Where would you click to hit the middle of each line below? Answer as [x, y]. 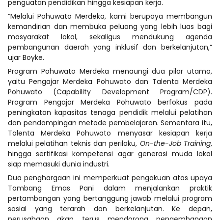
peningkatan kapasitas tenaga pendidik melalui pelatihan [110, 112]
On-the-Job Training [175, 143]
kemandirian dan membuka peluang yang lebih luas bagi [110, 26]
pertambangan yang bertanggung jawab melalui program [110, 198]
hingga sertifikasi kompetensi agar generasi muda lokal [110, 153]
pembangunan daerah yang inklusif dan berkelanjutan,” [110, 47]
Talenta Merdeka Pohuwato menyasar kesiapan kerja [110, 133]
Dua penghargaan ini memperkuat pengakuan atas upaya [110, 178]
